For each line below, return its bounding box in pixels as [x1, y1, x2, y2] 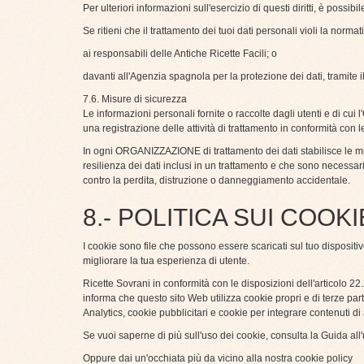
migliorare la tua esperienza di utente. [83, 255, 249, 267]
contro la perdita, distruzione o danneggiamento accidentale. [83, 175, 350, 187]
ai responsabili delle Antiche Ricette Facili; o [83, 48, 277, 60]
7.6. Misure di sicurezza [83, 93, 187, 106]
